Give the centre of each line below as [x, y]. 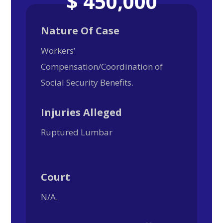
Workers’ [58, 51]
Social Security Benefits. [87, 82]
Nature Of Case [80, 31]
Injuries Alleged [82, 112]
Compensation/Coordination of [102, 66]
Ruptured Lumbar [77, 132]
